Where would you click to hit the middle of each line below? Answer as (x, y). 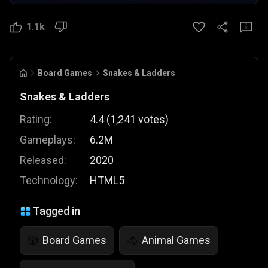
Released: (43, 160)
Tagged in (57, 211)
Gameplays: (48, 140)
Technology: (49, 180)
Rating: (36, 119)
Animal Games (176, 240)
